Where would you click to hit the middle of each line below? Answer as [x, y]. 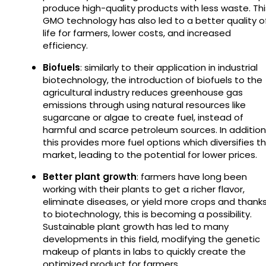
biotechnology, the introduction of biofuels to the [153, 80]
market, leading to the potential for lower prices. [151, 154]
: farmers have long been [192, 176]
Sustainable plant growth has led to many [136, 226]
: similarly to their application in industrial [169, 67]
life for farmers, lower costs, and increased [137, 33]
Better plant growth [90, 176]
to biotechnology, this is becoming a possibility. [147, 214]
